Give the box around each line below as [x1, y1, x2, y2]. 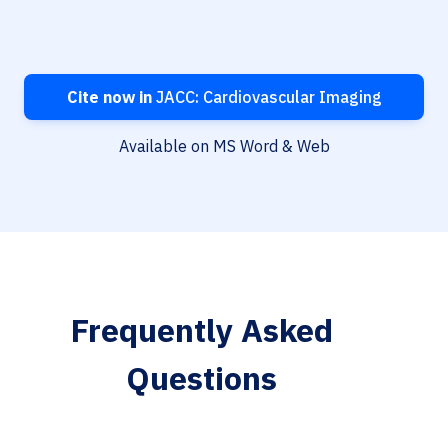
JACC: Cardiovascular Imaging [151, 87, 382, 108]
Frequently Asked [70, 309, 333, 352]
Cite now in [66, 87, 152, 108]
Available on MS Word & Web [118, 136, 330, 157]
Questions [126, 357, 277, 400]
